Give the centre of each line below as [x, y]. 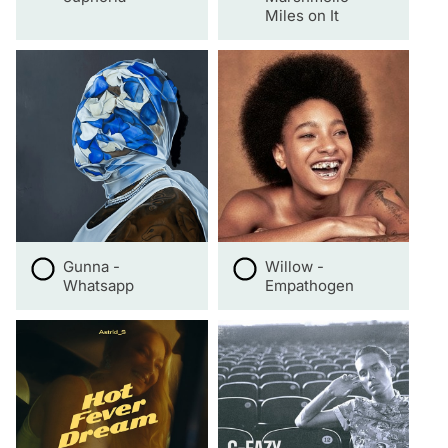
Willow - [294, 267]
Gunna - [91, 267]
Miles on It [301, 16]
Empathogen [309, 286]
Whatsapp [98, 286]
